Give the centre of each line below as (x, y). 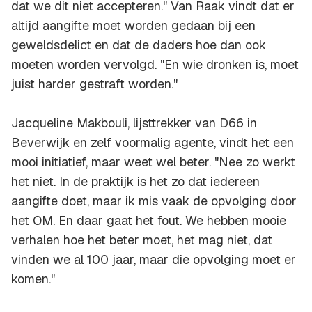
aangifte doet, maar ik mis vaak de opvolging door (154, 201)
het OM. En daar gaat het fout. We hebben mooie (149, 221)
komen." (33, 279)
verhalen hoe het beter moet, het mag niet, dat (142, 240)
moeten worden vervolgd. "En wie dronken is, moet (155, 65)
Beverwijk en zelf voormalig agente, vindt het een (153, 143)
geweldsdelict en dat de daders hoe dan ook (139, 45)
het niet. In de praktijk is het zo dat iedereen (135, 182)
